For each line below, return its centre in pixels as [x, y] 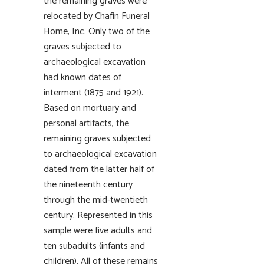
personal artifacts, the [86, 123]
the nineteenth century [88, 185]
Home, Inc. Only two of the [97, 32]
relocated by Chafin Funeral [97, 16]
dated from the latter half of [99, 169]
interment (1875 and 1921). [93, 93]
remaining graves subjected [97, 139]
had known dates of [82, 77]
